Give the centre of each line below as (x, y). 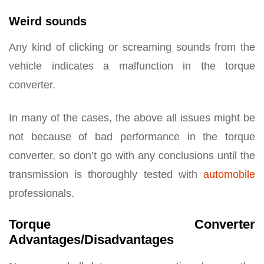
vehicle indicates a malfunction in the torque (132, 66)
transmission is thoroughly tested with (106, 174)
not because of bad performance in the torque (132, 136)
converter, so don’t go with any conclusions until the (132, 155)
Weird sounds (48, 21)
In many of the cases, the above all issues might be (132, 118)
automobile (229, 174)
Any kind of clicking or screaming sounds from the (132, 47)
